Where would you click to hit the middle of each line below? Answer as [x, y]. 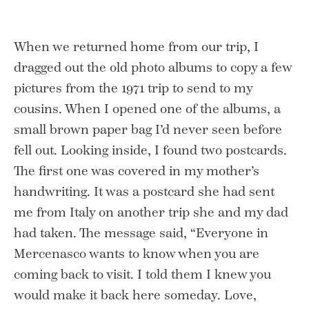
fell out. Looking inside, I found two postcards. [150, 150]
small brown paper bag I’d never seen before [148, 129]
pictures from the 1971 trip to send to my [133, 88]
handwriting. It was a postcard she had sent [144, 191]
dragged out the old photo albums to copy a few [153, 67]
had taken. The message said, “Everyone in [141, 233]
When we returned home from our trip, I [136, 47]
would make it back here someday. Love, [135, 295]
